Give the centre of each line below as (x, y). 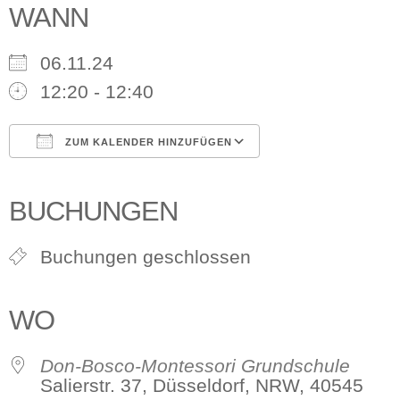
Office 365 (221, 179)
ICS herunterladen (118, 179)
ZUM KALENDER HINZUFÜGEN (147, 142)
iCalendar (172, 179)
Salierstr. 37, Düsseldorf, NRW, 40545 (202, 385)
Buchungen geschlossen (146, 257)
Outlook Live (276, 179)
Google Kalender (158, 179)
